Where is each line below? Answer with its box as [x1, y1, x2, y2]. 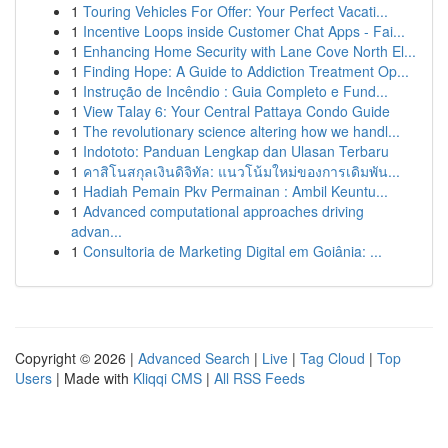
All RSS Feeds [214, 368, 305, 388]
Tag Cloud [300, 348, 365, 368]
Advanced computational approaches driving [83, 201, 364, 221]
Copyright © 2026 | [15, 348, 138, 368]
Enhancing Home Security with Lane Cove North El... [83, 41, 416, 61]
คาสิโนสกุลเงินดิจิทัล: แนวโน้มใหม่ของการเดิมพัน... [83, 161, 400, 181]
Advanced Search [138, 348, 250, 368]
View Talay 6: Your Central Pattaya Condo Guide [83, 101, 390, 121]
